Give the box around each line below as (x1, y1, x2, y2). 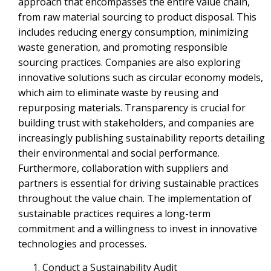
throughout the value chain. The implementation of (18, 191, 252, 205)
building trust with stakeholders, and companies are (18, 116, 254, 129)
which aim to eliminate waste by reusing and (18, 85, 218, 99)
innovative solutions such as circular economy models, (18, 70, 263, 84)
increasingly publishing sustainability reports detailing (18, 131, 265, 145)
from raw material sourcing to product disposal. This (18, 10, 256, 24)
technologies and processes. (18, 237, 146, 250)
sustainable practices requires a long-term (18, 206, 211, 220)
